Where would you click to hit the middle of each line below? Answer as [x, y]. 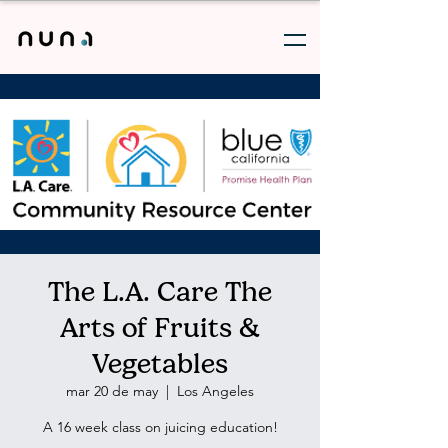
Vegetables [160, 363]
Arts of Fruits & [160, 327]
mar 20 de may [112, 391]
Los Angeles [215, 391]
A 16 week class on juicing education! [160, 427]
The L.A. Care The [160, 291]
